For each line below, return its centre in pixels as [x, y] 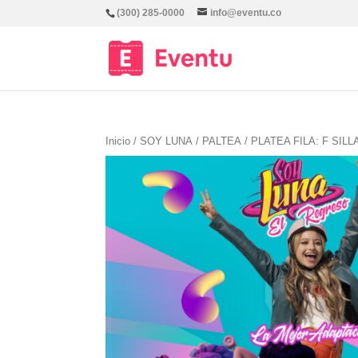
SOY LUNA [166, 141]
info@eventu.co [246, 13]
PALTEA [222, 141]
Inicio [118, 141]
